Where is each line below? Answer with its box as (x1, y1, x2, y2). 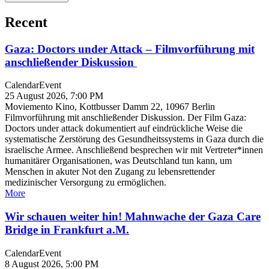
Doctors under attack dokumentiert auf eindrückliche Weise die (5, 123, 243, 134)
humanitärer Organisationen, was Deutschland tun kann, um (5, 156, 232, 166)
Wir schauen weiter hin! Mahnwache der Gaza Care (5, 210, 261, 223)
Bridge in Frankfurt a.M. (5, 223, 129, 237)
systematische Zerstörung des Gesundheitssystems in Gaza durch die (5, 134, 264, 145)
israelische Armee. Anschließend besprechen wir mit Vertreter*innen (5, 145, 263, 156)
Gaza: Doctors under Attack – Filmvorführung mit (5, 42, 255, 55)
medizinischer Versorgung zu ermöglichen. (5, 177, 166, 188)
